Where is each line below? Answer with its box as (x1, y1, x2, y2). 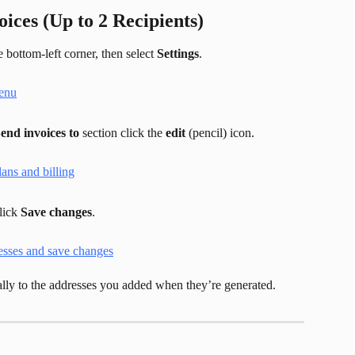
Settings (157, 46, 199, 60)
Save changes (21, 205, 92, 219)
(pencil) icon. (185, 125, 254, 139)
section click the (79, 125, 166, 139)
